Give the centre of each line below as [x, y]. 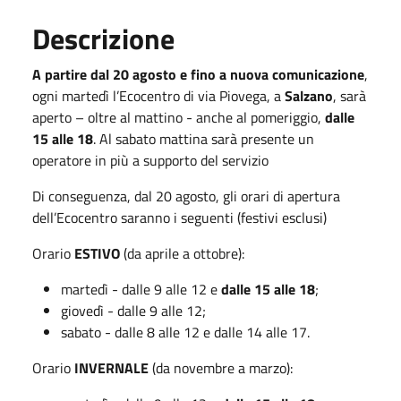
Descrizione [103, 38]
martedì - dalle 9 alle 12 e [141, 289]
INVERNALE [111, 367]
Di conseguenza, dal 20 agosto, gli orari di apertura [186, 196]
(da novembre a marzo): [221, 367]
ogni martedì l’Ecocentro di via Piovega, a [158, 95]
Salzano [309, 95]
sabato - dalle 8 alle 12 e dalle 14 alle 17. [185, 332]
